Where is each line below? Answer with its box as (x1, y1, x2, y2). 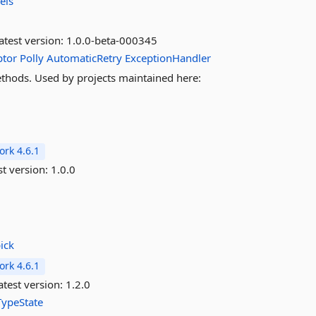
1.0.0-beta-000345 (66, 33, 158, 47)
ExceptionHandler (125, 51, 212, 65)
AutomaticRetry (47, 51, 123, 65)
